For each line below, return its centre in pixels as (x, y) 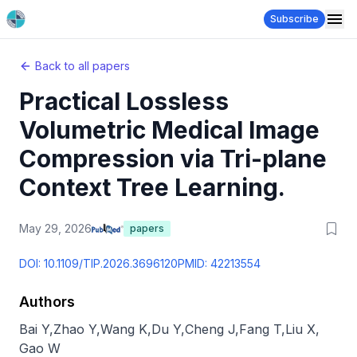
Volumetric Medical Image (169, 130)
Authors (47, 302)
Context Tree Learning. (152, 187)
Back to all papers (82, 66)
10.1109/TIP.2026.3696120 (111, 263)
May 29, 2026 (55, 228)
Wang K (124, 329)
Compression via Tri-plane (173, 159)
